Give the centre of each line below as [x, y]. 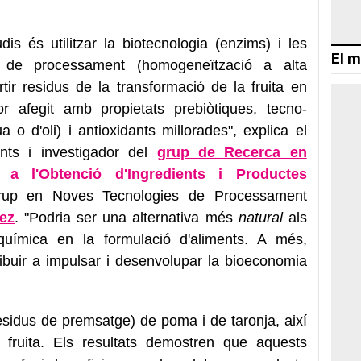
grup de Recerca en [232, 152]
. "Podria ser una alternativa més [127, 217]
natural [260, 217]
